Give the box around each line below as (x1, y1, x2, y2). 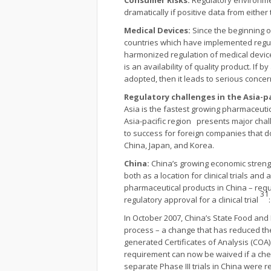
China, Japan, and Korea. (124, 140, 214, 151)
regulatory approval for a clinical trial (124, 194, 260, 205)
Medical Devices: (124, 25, 192, 36)
